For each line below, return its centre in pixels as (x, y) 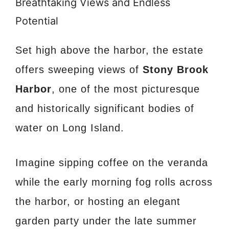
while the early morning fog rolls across (114, 182)
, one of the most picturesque (126, 89)
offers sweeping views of (79, 70)
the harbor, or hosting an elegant (98, 202)
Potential (37, 21)
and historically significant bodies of (105, 109)
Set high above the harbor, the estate (109, 50)
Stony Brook (176, 70)
